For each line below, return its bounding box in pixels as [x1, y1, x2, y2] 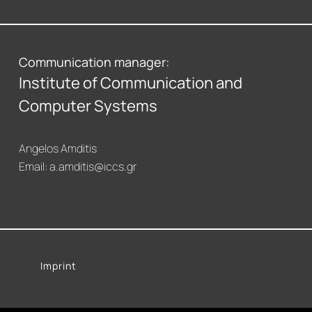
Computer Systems [19, 95, 158, 116]
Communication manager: [19, 53, 170, 70]
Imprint [40, 258, 77, 272]
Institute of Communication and [19, 72, 243, 93]
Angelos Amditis [19, 140, 97, 156]
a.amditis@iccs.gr [49, 158, 137, 174]
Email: [19, 158, 50, 174]
